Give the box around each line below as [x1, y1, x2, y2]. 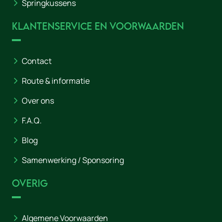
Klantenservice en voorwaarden [12, 20, 184, 32]
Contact [22, 55, 52, 67]
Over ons [22, 95, 54, 107]
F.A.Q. [22, 115, 42, 126]
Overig [12, 177, 48, 189]
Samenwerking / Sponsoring [22, 155, 124, 166]
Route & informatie [22, 75, 90, 87]
